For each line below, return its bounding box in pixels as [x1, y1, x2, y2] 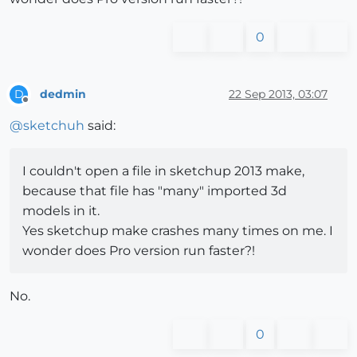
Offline [25, 100, 56, 113]
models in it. [22, 203, 100, 219]
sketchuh [23, 118, 84, 134]
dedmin [40, 86, 86, 101]
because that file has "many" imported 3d [22, 183, 287, 199]
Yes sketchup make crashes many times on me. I [22, 223, 333, 239]
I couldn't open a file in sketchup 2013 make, [22, 163, 304, 179]
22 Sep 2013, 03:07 [229, 86, 328, 101]
